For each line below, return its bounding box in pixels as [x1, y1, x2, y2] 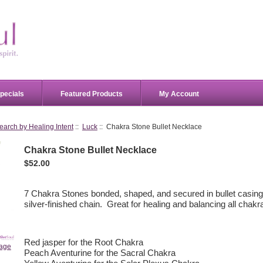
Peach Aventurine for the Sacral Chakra [24, 248, 176, 258]
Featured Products [60, 89, 123, 98]
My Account [159, 89, 199, 98]
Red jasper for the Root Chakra [24, 238, 144, 248]
